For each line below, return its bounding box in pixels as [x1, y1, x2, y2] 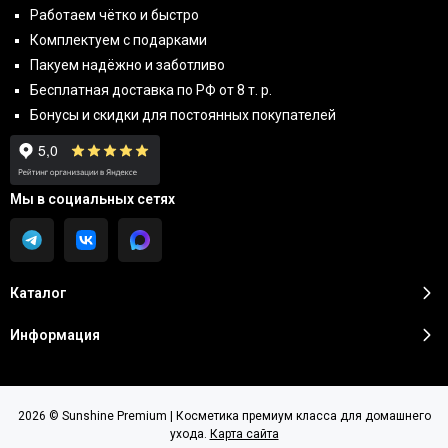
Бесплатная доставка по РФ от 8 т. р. [30, 82, 272, 98]
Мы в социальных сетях [10, 191, 175, 207]
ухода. [169, 427, 210, 441]
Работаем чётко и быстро [30, 7, 199, 23]
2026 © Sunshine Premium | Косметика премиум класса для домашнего [17, 409, 431, 423]
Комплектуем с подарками [30, 32, 207, 48]
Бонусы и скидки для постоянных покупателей [30, 107, 336, 123]
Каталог [10, 285, 67, 301]
